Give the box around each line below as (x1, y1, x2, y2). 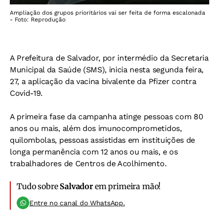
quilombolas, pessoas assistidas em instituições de (10, 135, 195, 145)
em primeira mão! (92, 181, 161, 192)
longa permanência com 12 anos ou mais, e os (10, 147, 178, 157)
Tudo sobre (17, 181, 60, 192)
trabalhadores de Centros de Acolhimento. (10, 159, 167, 169)
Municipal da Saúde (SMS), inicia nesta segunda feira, (10, 65, 204, 75)
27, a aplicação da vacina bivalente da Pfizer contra (10, 77, 197, 87)
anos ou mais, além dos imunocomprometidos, (10, 124, 182, 133)
